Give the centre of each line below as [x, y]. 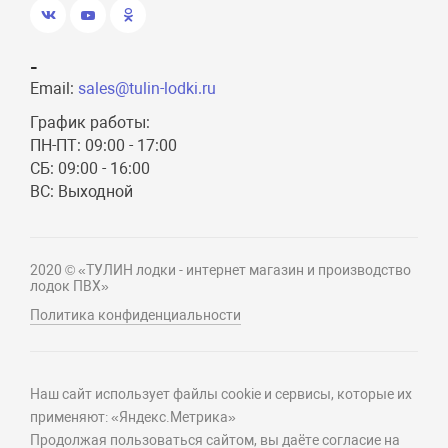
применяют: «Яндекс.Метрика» [133, 417]
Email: [54, 89]
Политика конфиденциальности [136, 315]
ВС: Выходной [82, 192]
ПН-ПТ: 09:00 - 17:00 [104, 146]
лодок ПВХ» [70, 286]
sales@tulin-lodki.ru [147, 89]
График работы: [90, 123]
